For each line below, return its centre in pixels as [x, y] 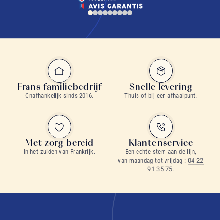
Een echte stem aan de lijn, [161, 151]
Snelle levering [161, 87]
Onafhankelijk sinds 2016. [59, 96]
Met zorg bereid [59, 143]
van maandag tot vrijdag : [153, 160]
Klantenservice [161, 143]
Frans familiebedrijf [59, 87]
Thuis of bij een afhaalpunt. [161, 96]
